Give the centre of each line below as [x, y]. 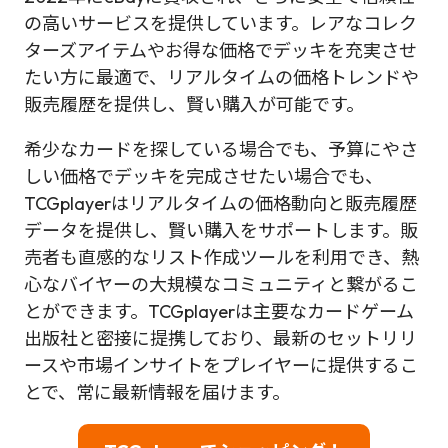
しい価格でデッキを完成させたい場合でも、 [203, 176]
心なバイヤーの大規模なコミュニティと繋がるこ [221, 284]
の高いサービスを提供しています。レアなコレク [220, 23]
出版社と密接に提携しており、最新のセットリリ [220, 338]
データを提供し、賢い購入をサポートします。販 [221, 230]
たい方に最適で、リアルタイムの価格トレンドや [221, 77]
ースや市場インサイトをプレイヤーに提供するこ [221, 365]
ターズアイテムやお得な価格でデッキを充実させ [220, 50]
